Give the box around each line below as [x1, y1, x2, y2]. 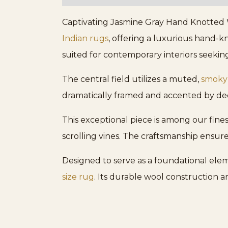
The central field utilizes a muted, [62, 74, 201, 84]
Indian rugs [62, 33, 108, 43]
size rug [62, 172, 94, 182]
